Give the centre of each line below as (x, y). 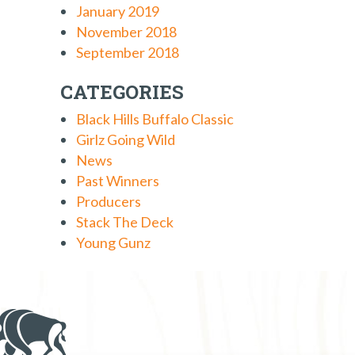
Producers (109, 201)
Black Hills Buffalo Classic (155, 119)
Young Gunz (113, 242)
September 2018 (128, 52)
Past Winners (118, 181)
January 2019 (118, 11)
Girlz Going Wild (126, 139)
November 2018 (126, 32)
